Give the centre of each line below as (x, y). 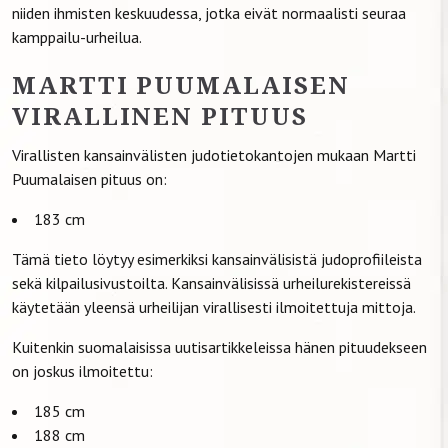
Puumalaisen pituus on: (89, 178)
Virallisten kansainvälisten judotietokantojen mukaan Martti (214, 154)
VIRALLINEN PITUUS (160, 115)
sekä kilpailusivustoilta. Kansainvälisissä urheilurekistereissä (211, 282)
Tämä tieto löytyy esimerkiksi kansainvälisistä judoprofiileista (217, 258)
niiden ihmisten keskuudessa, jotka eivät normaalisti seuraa (209, 12)
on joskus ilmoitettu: (82, 370)
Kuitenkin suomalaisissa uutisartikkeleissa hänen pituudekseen (219, 346)
